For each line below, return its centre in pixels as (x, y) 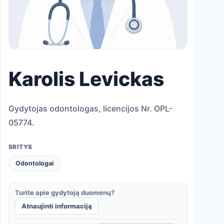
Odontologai (34, 163)
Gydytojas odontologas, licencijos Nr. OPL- (90, 108)
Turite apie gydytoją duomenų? (65, 192)
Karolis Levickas (86, 79)
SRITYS (20, 147)
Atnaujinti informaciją (57, 206)
